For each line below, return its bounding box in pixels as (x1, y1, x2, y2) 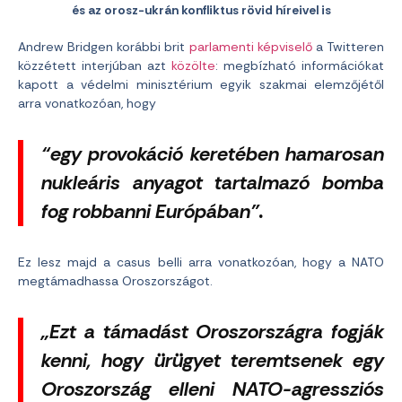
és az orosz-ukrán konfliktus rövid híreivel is (71, 2, 331, 18)
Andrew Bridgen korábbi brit (18, 39, 189, 55)
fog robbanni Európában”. (41, 199, 264, 224)
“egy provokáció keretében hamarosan (41, 142, 384, 167)
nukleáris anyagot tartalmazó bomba (41, 170, 384, 196)
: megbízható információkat (215, 57, 384, 74)
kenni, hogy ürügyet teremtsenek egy (41, 348, 384, 373)
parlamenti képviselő (188, 39, 312, 55)
